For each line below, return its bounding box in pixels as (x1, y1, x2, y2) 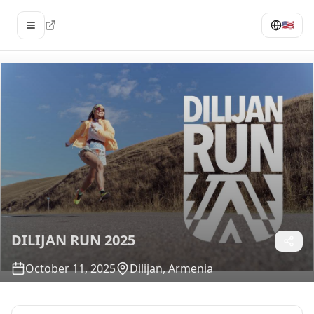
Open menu (29, 24, 86, 38)
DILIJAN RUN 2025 (11, 231, 135, 250)
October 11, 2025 (25, 261, 116, 276)
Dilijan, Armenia (130, 261, 213, 276)
